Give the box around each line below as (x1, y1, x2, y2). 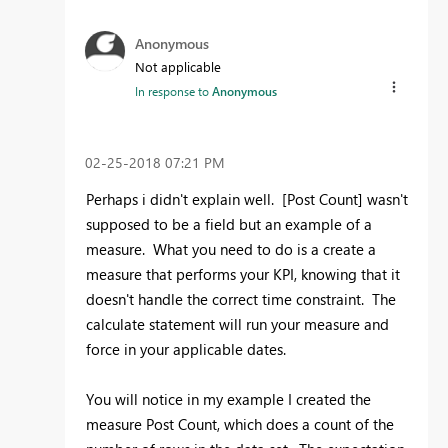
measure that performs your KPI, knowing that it (86, 264, 400, 285)
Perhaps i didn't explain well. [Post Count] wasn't (86, 189, 408, 210)
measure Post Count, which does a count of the (86, 414, 394, 435)
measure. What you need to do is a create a (86, 239, 376, 260)
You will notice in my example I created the (86, 389, 371, 410)
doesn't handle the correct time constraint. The (86, 289, 396, 310)
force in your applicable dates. (86, 339, 286, 360)
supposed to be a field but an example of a (86, 214, 372, 235)
